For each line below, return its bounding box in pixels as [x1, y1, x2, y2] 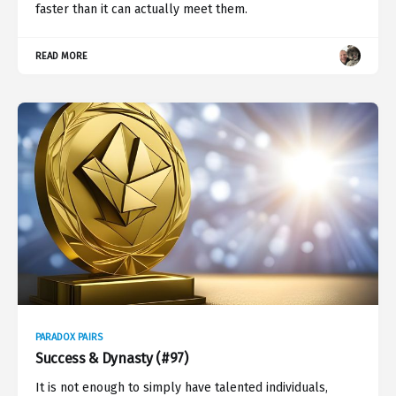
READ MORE [35, 49, 88, 62]
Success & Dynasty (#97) [35, 350, 188, 368]
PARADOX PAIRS [35, 331, 103, 344]
